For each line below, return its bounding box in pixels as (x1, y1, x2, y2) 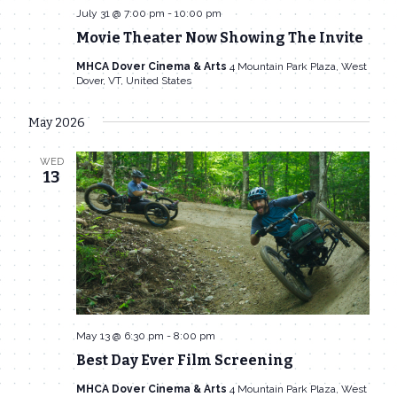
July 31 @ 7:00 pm (75, 7, 165, 20)
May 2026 (27, 115, 85, 131)
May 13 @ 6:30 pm (75, 330, 164, 343)
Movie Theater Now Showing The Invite (75, 29, 363, 47)
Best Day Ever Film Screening (75, 352, 293, 370)
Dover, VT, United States (75, 74, 191, 88)
